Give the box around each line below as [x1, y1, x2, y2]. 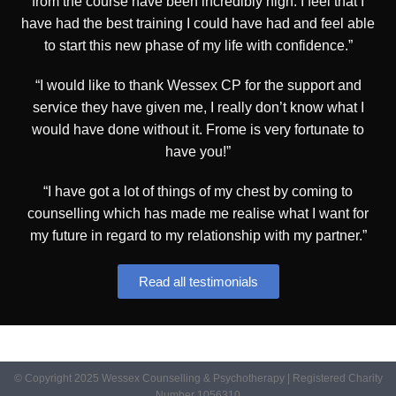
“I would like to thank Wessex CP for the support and [34, 78, 362, 94]
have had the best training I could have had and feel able [21, 16, 375, 32]
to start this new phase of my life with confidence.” [43, 38, 353, 54]
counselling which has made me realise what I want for [27, 206, 369, 222]
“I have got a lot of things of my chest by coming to [43, 184, 353, 200]
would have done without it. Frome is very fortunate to [32, 122, 364, 138]
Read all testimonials [138, 274, 258, 290]
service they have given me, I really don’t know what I [32, 100, 364, 116]
